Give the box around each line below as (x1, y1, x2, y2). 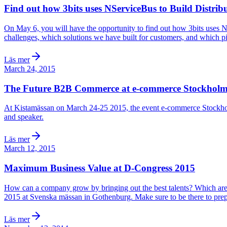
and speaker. (4, 112, 44, 122)
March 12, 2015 (4, 144, 55, 153)
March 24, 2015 (4, 64, 55, 73)
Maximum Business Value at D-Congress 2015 (4, 163, 195, 174)
